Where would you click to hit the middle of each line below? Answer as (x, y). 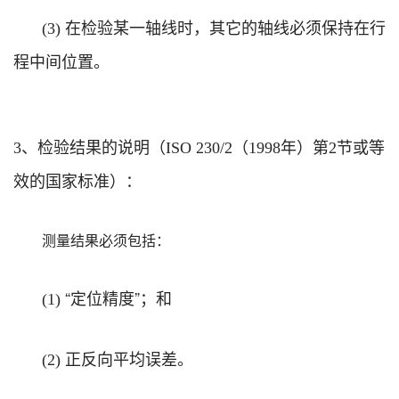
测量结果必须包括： (106, 240)
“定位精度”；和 (118, 297)
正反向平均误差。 (129, 358)
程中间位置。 (61, 60)
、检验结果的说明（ (94, 146)
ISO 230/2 (199, 147)
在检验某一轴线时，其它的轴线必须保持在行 (225, 26)
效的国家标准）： (77, 179)
